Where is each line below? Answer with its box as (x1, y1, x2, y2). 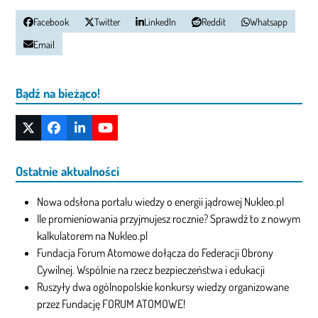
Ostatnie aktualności (16, 163, 120, 179)
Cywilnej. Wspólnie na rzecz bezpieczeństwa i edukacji (37, 262, 265, 277)
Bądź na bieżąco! (16, 84, 101, 101)
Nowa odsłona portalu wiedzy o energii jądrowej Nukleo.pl (37, 194, 285, 209)
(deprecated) (27, 138, 89, 154)
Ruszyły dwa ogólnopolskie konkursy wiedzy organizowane (37, 279, 290, 294)
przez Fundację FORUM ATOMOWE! (37, 296, 186, 311)
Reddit (202, 15, 226, 28)
